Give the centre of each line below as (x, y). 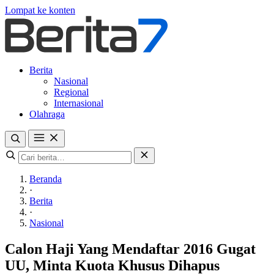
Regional (71, 92)
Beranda (46, 179)
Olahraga (47, 114)
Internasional (79, 103)
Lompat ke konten (40, 10)
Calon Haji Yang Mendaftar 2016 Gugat (130, 249)
